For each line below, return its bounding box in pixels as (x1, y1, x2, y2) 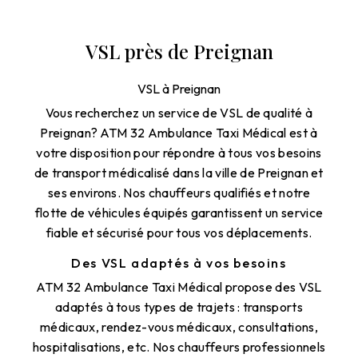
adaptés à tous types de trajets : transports (54, 298, 304, 315)
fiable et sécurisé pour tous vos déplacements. (46, 224, 312, 241)
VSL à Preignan (137, 80, 221, 97)
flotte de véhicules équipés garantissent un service (34, 204, 324, 221)
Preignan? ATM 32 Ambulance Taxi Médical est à (40, 124, 318, 141)
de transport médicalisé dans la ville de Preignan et (34, 164, 324, 181)
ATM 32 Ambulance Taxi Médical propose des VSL (36, 278, 322, 295)
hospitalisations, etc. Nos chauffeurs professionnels (32, 338, 326, 355)
